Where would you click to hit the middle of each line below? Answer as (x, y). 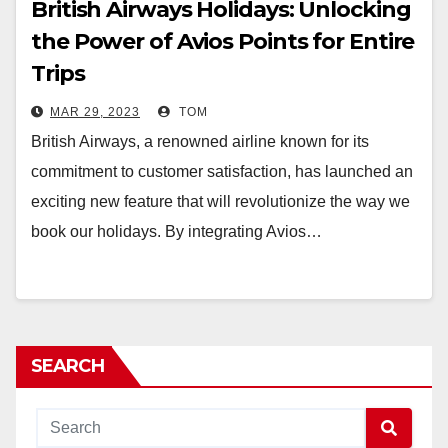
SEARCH (67, 366)
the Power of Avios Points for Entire (223, 41)
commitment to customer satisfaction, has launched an (222, 171)
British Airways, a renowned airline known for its (200, 141)
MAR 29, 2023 (95, 112)
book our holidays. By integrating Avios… (176, 231)
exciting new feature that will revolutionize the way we (220, 201)
